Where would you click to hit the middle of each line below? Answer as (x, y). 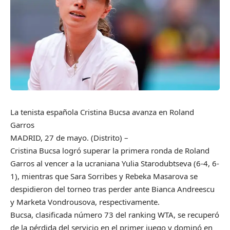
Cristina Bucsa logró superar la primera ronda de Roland (110, 150)
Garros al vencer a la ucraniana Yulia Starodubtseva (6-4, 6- (115, 163)
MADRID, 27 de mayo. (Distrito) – (69, 137)
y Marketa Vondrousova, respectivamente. (85, 202)
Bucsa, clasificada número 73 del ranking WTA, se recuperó (115, 214)
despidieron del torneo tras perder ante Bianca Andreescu (112, 189)
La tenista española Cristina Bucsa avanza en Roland (102, 112)
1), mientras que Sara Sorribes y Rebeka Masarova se (104, 176)
